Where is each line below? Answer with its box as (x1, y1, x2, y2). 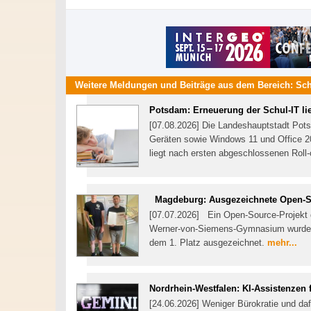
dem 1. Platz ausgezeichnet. (149, 237, 267, 248)
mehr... (267, 237, 297, 248)
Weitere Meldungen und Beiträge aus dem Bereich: (75, 80, 296, 91)
